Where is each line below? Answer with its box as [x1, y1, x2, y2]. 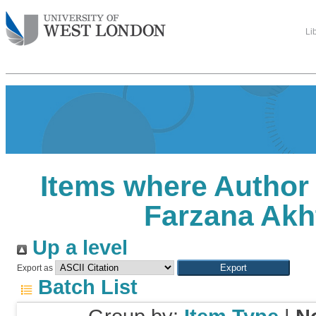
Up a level [27, 236, 128, 259]
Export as [17, 263, 53, 273]
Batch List [32, 276, 138, 298]
